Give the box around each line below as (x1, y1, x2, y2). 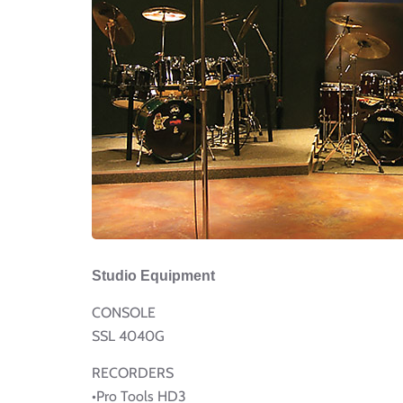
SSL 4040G (92, 327, 165, 345)
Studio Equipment (92, 267, 215, 283)
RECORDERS (92, 363, 174, 381)
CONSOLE (92, 303, 156, 321)
